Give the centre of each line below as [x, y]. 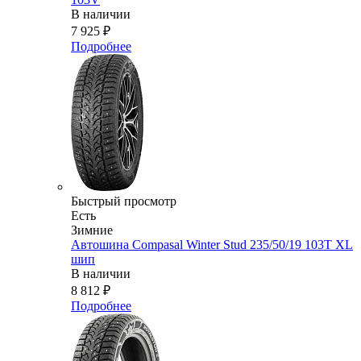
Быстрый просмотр [124, 201]
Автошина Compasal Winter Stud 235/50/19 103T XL [212, 245]
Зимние [92, 230]
